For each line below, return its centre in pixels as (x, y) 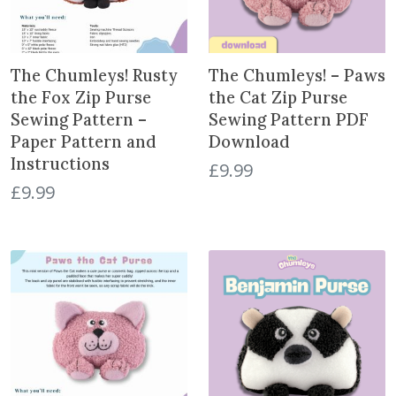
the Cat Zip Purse (278, 97)
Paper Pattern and (84, 141)
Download (249, 141)
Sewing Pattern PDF (289, 119)
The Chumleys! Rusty (94, 75)
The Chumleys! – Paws (297, 75)
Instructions (60, 163)
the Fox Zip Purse (81, 97)
